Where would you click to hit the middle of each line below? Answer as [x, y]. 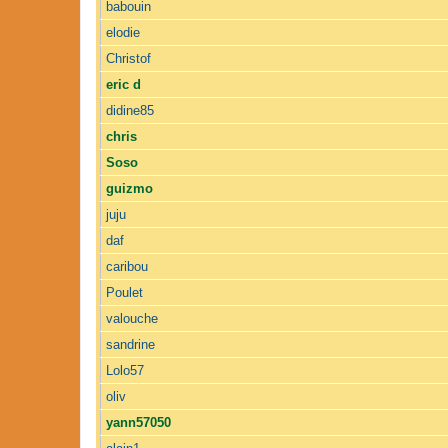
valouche [132, 318]
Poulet [124, 292]
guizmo [129, 188]
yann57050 [138, 422]
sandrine [130, 344]
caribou [127, 266]
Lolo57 [125, 370]
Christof [128, 58]
